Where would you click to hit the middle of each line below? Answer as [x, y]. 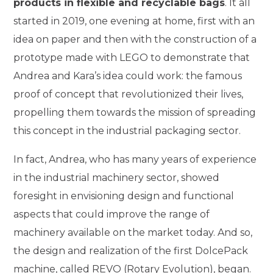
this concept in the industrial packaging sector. [127, 130]
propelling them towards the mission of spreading [135, 112]
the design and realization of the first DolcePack [131, 251]
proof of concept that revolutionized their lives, [129, 94]
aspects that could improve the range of [112, 214]
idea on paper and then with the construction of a [135, 39]
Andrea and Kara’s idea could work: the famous [128, 76]
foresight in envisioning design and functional [124, 196]
